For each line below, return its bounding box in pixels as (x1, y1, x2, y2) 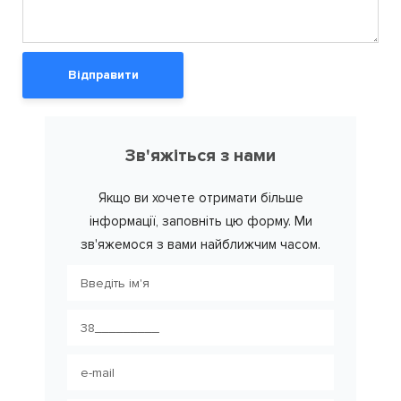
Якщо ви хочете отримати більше (98, 190, 303, 207)
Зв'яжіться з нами (125, 145, 276, 167)
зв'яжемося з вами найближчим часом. (81, 236, 320, 253)
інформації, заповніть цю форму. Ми (89, 213, 312, 230)
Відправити (67, 67, 139, 83)
